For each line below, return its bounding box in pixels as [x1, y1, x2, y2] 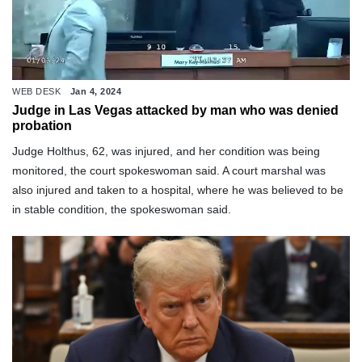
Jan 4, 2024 [69, 86, 121, 97]
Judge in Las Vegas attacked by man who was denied [12, 103, 339, 118]
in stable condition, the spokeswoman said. [12, 203, 231, 217]
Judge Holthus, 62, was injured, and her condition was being [12, 145, 320, 158]
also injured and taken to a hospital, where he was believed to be [12, 183, 343, 197]
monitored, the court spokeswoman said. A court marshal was [12, 164, 326, 178]
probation [12, 119, 72, 133]
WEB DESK [12, 86, 61, 97]
